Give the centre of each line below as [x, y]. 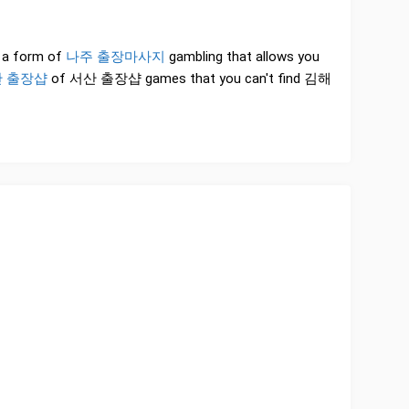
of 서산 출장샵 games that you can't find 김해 [189, 79]
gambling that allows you [242, 57]
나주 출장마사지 [115, 57]
